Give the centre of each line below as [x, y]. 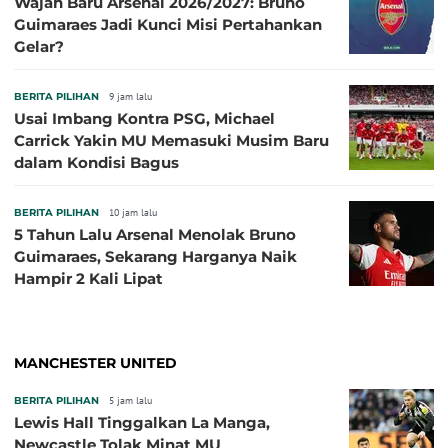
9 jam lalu [130, 97]
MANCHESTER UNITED [95, 363]
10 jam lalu [133, 213]
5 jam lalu [130, 401]
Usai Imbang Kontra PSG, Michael [144, 119]
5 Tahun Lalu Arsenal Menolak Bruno [155, 235]
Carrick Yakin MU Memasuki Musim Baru [171, 141]
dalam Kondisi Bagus [96, 163]
